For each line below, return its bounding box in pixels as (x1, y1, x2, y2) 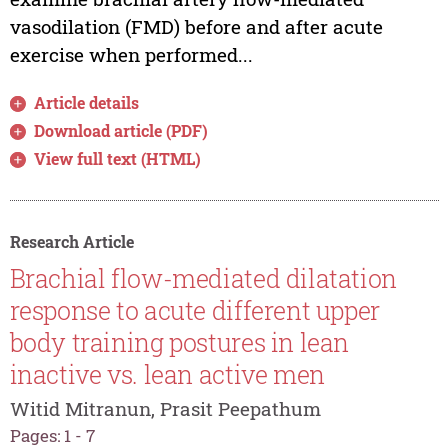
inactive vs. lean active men (9, 358, 325, 392)
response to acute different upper (9, 294, 380, 328)
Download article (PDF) (34, 119, 209, 141)
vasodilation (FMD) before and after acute (9, 13, 383, 39)
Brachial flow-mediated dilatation (9, 262, 397, 296)
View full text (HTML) (34, 147, 202, 169)
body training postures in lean (9, 326, 350, 360)
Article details (34, 91, 140, 113)
